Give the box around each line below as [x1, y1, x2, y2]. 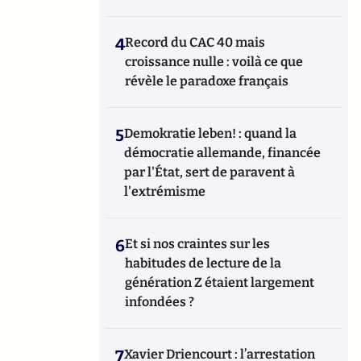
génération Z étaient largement [125, 275, 315, 290]
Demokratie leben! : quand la [124, 126, 297, 141]
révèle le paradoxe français [125, 73, 289, 89]
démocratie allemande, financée [124, 145, 322, 160]
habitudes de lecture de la [125, 255, 282, 271]
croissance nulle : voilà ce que [125, 54, 304, 69]
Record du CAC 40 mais [125, 35, 266, 50]
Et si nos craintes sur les [125, 236, 271, 251]
